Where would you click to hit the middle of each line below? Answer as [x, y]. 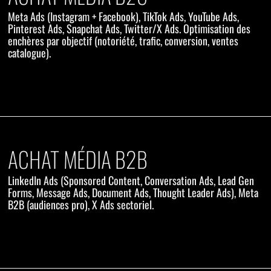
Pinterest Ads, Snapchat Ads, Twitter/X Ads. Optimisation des [129, 29]
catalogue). [30, 53]
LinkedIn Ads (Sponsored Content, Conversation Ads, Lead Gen [131, 181]
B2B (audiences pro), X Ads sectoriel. [81, 205]
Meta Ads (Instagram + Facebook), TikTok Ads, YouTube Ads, [124, 17]
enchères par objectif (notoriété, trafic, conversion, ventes [123, 41]
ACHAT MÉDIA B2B [78, 159]
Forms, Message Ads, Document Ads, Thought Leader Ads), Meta [133, 193]
